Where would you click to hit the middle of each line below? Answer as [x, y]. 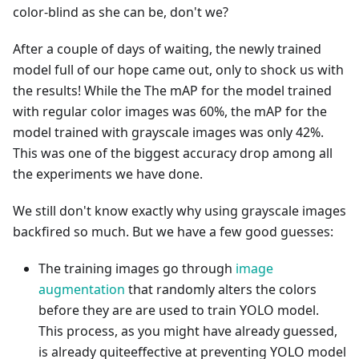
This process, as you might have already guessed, [188, 331]
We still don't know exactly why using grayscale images [179, 211]
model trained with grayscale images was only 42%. [168, 132]
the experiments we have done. [108, 174]
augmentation [82, 289]
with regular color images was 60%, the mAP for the [170, 111]
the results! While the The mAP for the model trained [172, 91]
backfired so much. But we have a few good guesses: [173, 232]
